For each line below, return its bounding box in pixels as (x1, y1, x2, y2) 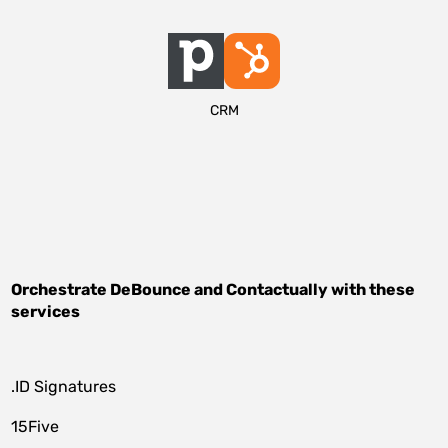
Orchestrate (11, 280, 111, 299)
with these (328, 280, 416, 299)
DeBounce (110, 280, 192, 299)
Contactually (226, 280, 329, 299)
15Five (11, 417, 60, 436)
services (11, 302, 81, 321)
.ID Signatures (11, 377, 117, 396)
